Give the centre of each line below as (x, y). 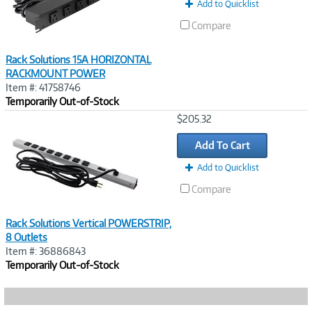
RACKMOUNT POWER (55, 73)
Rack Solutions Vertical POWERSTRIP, (88, 223)
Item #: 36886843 (46, 251)
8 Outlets (26, 237)
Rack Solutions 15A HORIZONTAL (78, 60)
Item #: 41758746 (43, 87)
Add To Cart (222, 145)
